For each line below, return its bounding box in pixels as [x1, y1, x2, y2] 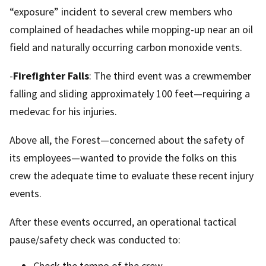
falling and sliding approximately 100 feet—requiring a [9, 86, 250, 100]
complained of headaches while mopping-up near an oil [9, 22, 253, 36]
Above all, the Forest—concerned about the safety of [9, 132, 245, 147]
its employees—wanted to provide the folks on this [9, 150, 237, 164]
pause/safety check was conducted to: [9, 232, 180, 246]
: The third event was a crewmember [89, 68, 251, 83]
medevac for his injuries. [9, 104, 117, 118]
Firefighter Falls [13, 68, 89, 83]
